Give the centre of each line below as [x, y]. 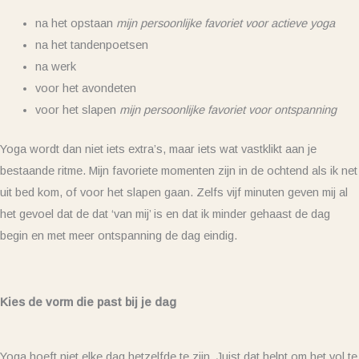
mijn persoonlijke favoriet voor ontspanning [228, 109]
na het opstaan [75, 23]
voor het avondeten [85, 88]
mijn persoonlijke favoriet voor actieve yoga [225, 23]
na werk [55, 66]
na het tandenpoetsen [91, 44]
